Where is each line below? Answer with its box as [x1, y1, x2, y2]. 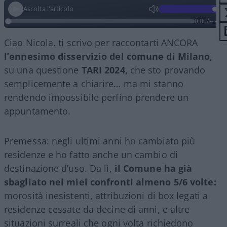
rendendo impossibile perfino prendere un [4, 91, 189, 103]
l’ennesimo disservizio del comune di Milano [4, 50, 210, 62]
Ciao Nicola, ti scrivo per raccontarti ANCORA [4, 36, 198, 49]
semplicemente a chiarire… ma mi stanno [4, 77, 183, 90]
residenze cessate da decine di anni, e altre [4, 203, 190, 215]
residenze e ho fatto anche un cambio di [4, 148, 178, 161]
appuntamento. [4, 104, 71, 117]
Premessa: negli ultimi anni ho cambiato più [4, 134, 196, 147]
